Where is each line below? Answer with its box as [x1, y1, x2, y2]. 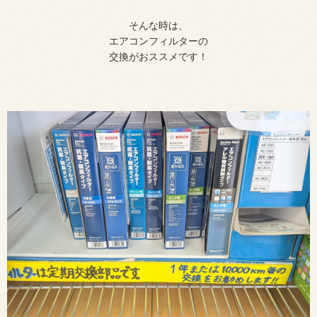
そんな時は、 [129, 20, 188, 32]
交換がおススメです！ [109, 51, 208, 63]
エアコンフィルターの [109, 35, 208, 47]
